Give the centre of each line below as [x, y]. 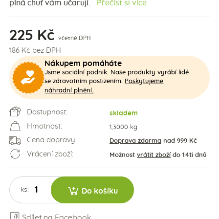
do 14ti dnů [189, 155]
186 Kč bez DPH [35, 51]
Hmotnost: [44, 126]
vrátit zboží [154, 155]
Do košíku [99, 191]
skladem [124, 113]
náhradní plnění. [69, 90]
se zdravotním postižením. [85, 81]
